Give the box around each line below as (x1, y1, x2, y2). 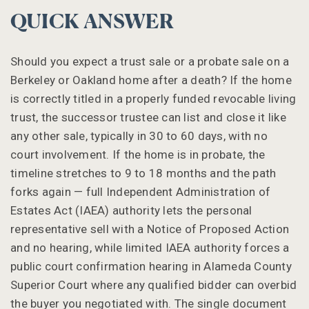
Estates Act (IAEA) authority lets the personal (10, 203, 252, 217)
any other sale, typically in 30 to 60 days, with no (10, 128, 268, 143)
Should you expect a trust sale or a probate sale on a (10, 54, 290, 68)
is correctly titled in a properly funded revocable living (10, 91, 297, 106)
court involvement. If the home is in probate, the (10, 147, 266, 161)
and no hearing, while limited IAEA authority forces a (10, 240, 290, 255)
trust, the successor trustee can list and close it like (10, 110, 286, 124)
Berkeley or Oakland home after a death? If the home (10, 72, 292, 87)
